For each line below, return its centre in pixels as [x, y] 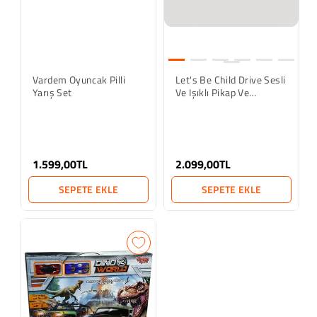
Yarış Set [52, 92]
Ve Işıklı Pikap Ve [213, 92]
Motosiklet [199, 105]
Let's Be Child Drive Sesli [231, 80]
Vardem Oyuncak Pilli [79, 80]
